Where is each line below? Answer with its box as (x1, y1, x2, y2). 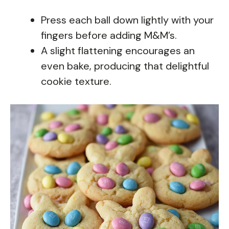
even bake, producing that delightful (41, 59, 209, 73)
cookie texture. (41, 75, 111, 88)
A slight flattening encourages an (41, 44, 195, 58)
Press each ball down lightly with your (41, 13, 214, 27)
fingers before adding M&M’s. (41, 29, 177, 42)
